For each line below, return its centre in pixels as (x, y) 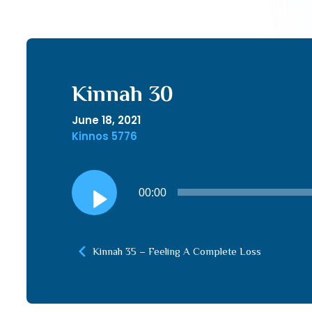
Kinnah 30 (122, 93)
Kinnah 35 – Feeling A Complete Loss (177, 251)
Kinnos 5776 (104, 136)
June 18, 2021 (106, 120)
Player (88, 202)
